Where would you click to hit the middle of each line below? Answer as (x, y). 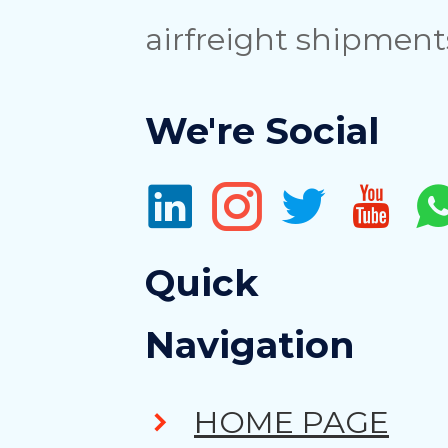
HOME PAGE (291, 421)
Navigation (250, 344)
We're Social (262, 130)
